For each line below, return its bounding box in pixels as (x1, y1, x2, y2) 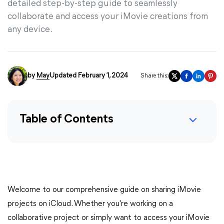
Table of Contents (19, 113, 113, 125)
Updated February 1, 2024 (49, 72, 128, 79)
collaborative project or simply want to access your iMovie (7, 214, 209, 222)
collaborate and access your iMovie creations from (7, 12, 208, 21)
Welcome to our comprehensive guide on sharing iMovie (7, 186, 201, 194)
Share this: (140, 73, 168, 79)
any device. (7, 25, 52, 34)
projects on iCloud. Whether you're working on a (7, 200, 173, 208)
